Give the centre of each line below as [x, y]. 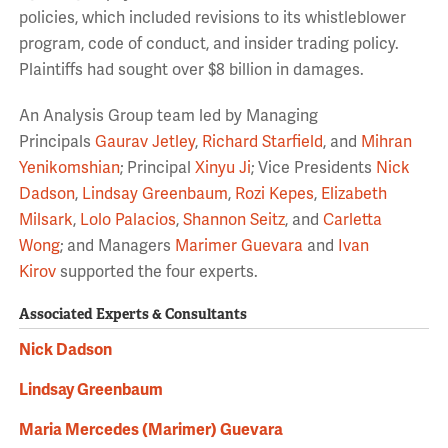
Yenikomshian [69, 168]
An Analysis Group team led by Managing [168, 116]
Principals [54, 142]
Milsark [45, 220]
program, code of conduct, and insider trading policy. [208, 44]
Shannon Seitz [233, 220]
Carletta [352, 220]
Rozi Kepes [274, 194]
